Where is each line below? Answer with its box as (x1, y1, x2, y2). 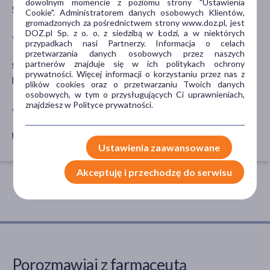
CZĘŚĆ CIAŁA (12, 32, 66, 43)
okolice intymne (12, 57, 78, 69)
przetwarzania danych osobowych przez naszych (25, 48, 245, 58)
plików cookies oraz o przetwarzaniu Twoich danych (25, 78, 245, 89)
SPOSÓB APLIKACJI (135, 32, 214, 43)
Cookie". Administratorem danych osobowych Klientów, (25, 7, 245, 17)
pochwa (12, 72, 45, 84)
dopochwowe (135, 57, 191, 69)
